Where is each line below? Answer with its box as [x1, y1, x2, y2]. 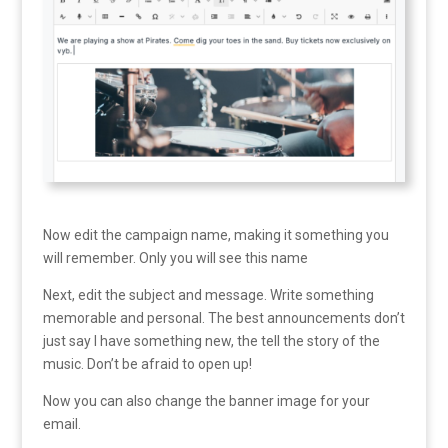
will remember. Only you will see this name [42, 249, 308, 266]
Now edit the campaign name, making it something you [42, 226, 389, 243]
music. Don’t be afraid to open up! [42, 355, 252, 372]
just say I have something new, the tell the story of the [42, 332, 380, 349]
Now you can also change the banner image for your [42, 392, 370, 409]
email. [42, 415, 81, 432]
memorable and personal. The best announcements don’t [42, 309, 405, 326]
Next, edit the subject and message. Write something [42, 286, 374, 303]
